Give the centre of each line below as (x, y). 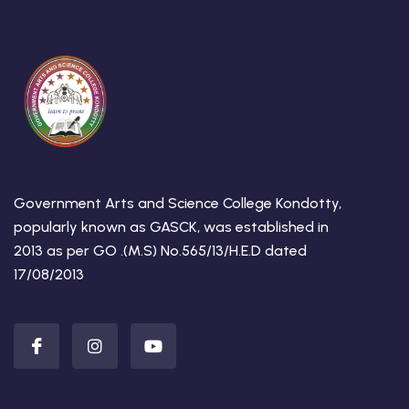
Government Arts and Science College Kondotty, (178, 204)
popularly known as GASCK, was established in (171, 227)
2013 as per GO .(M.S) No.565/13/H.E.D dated (160, 251)
